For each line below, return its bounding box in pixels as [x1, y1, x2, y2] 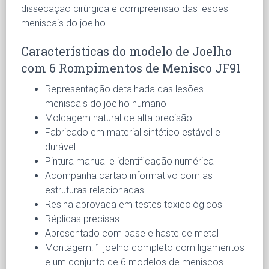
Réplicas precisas [45, 213, 119, 225]
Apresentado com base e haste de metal [45, 227, 219, 239]
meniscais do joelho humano [45, 97, 166, 109]
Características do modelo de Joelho [21, 43, 232, 59]
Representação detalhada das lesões [45, 83, 204, 95]
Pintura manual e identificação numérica [45, 155, 214, 167]
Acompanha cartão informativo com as [45, 169, 213, 181]
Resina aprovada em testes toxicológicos [45, 198, 222, 210]
